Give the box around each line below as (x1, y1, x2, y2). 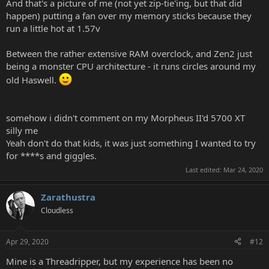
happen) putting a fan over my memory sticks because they (6, 9, 252, 22)
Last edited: (186, 165, 223, 175)
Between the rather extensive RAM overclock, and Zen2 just (6, 47, 252, 59)
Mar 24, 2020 (223, 165, 263, 175)
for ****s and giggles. (6, 149, 97, 162)
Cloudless (41, 205, 73, 216)
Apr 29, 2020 (6, 236, 49, 247)
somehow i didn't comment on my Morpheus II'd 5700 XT (6, 111, 245, 124)
